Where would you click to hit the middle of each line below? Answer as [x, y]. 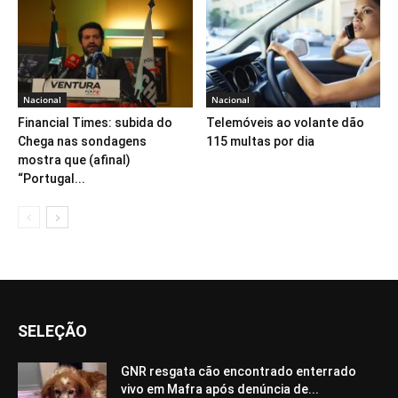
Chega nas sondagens [82, 142]
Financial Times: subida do [95, 123]
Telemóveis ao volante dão [285, 123]
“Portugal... [52, 179]
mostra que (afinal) [74, 160]
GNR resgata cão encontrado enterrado [239, 372]
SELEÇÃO [52, 331]
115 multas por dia [260, 142]
